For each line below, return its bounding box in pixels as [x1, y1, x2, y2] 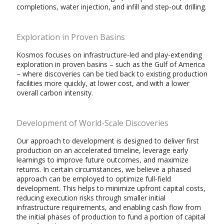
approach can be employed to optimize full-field [16, 174, 171, 183]
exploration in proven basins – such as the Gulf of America [16, 59, 205, 69]
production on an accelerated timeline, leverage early [16, 145, 188, 155]
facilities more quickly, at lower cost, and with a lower [16, 78, 189, 88]
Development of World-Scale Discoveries [16, 117, 168, 128]
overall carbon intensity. [16, 88, 93, 97]
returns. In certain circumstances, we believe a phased [16, 164, 191, 174]
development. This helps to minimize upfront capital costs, [16, 183, 205, 193]
